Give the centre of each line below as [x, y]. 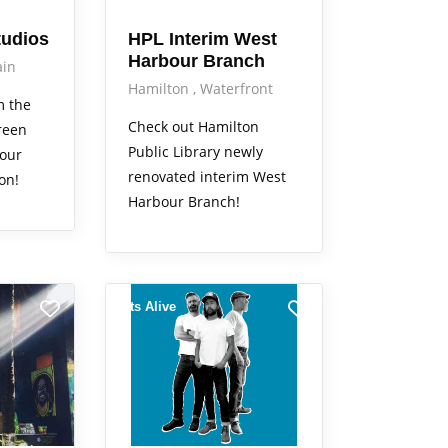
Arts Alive [145, 306]
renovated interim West [206, 176]
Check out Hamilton [193, 126]
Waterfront [236, 88]
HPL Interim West [202, 38]
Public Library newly [195, 151]
